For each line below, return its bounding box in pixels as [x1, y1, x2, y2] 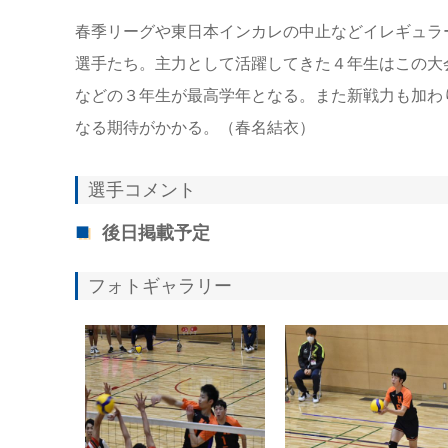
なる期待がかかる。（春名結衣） [74, 118, 315, 136]
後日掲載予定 [96, 222, 210, 243]
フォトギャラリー [87, 275, 232, 296]
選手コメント [87, 179, 196, 200]
